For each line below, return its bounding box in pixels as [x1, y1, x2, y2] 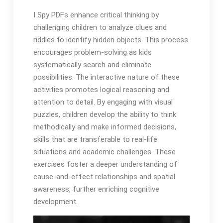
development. [33, 197, 78, 207]
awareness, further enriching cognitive [33, 185, 159, 194]
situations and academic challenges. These [33, 147, 176, 157]
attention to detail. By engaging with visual [33, 98, 173, 107]
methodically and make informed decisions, [33, 122, 176, 132]
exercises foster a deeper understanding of [33, 160, 177, 169]
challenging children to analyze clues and [33, 23, 167, 32]
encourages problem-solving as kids [33, 48, 152, 57]
